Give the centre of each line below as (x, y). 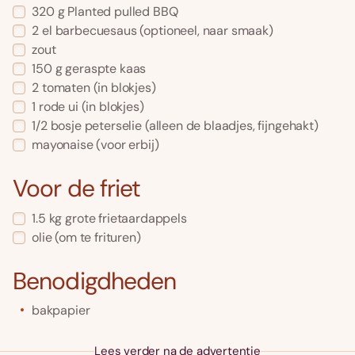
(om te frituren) (96, 237)
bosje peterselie (96, 126)
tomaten (66, 88)
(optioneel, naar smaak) (205, 31)
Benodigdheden (95, 281)
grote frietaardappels (126, 218)
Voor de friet (77, 188)
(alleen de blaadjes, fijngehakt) (230, 126)
